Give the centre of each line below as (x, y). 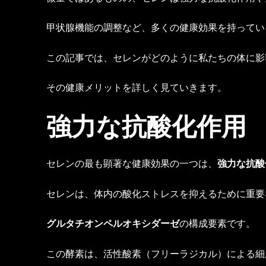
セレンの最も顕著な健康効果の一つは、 (132, 163)
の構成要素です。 (217, 224)
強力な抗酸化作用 (146, 125)
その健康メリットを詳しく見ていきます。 (137, 88)
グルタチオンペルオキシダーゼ (113, 224)
